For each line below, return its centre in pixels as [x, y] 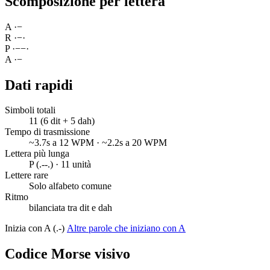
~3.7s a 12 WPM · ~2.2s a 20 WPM [98, 143]
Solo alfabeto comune [70, 186]
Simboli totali [30, 110]
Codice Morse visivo [67, 254]
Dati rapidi [39, 85]
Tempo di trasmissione [47, 132]
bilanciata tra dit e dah [71, 208]
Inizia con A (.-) [36, 228]
